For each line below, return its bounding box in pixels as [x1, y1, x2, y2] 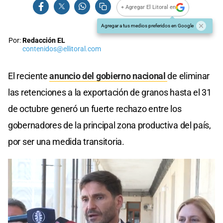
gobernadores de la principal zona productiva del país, [8, 119, 211, 130]
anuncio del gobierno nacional [49, 70, 168, 81]
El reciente [8, 70, 50, 81]
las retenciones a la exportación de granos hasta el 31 [8, 87, 212, 98]
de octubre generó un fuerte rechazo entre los [8, 103, 182, 114]
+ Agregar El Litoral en [121, 4, 176, 11]
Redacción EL [22, 36, 65, 45]
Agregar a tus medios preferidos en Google [101, 22, 194, 28]
